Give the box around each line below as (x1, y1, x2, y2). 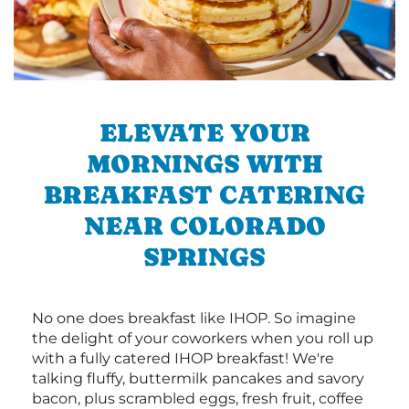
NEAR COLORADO (83, 210, 326, 240)
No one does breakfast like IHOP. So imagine (32, 309, 356, 327)
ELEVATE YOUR (99, 117, 310, 147)
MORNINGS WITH (87, 148, 322, 178)
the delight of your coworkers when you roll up (32, 329, 373, 347)
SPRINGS (143, 241, 266, 271)
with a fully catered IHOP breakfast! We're (32, 349, 334, 367)
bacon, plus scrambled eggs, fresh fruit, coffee (32, 389, 363, 407)
